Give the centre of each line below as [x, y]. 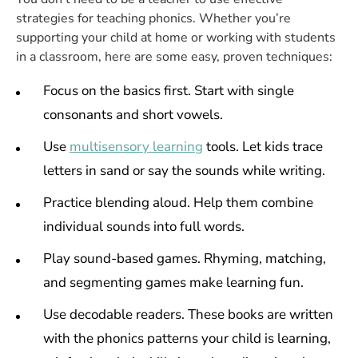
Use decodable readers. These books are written [188, 314]
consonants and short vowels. [133, 115]
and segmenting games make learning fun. [173, 282]
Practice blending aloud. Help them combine [178, 203]
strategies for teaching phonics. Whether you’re [153, 18]
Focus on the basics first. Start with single [169, 91]
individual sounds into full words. [144, 227]
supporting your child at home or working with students [176, 38]
